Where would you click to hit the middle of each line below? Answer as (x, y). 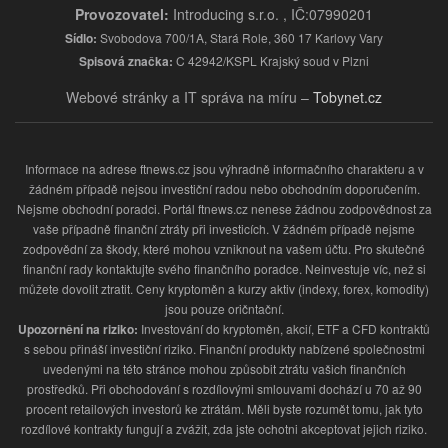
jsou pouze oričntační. (224, 309)
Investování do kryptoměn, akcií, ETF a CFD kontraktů (284, 329)
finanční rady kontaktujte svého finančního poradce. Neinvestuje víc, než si (224, 269)
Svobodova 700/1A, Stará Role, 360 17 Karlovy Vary (240, 38)
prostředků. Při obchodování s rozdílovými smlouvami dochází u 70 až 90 (224, 389)
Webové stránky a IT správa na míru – (189, 97)
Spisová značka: (126, 61)
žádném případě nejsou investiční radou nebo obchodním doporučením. (224, 189)
